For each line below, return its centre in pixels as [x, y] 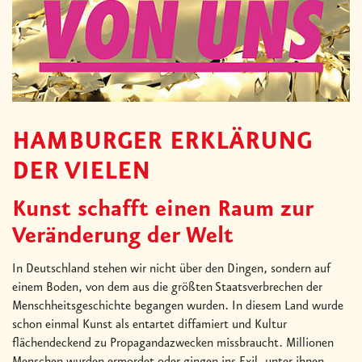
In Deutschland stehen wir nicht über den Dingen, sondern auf [171, 269]
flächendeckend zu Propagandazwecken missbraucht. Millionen [173, 343]
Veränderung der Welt [123, 236]
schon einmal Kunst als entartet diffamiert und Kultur [149, 324]
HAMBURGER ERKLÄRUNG [162, 142]
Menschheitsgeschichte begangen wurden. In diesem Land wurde [178, 306]
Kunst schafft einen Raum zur [163, 210]
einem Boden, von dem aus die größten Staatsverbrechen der [167, 287]
